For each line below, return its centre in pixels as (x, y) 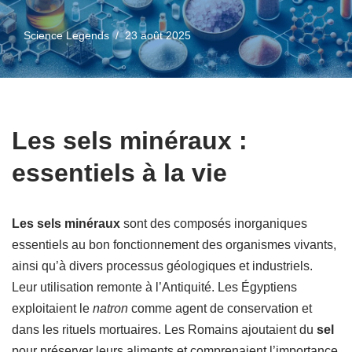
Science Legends (66, 35)
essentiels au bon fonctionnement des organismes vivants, (174, 245)
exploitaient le (52, 308)
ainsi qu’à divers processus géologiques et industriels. (162, 266)
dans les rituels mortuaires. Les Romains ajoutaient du (164, 330)
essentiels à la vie (119, 173)
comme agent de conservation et (220, 308)
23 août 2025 (158, 35)
